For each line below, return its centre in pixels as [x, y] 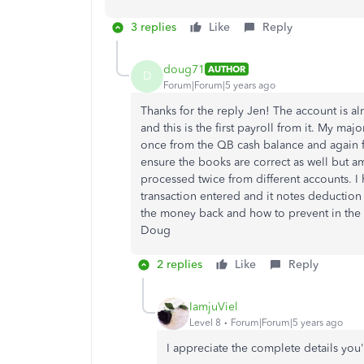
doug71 [184, 69]
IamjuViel [214, 306]
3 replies [154, 27]
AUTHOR [227, 69]
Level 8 [205, 322]
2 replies [180, 264]
